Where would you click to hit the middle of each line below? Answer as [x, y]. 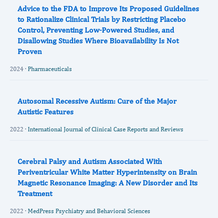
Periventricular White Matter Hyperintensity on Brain [107, 172]
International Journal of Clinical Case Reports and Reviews [106, 129]
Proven [30, 51]
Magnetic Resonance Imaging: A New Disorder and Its [108, 183]
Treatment [35, 193]
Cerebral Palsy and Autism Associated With [90, 161]
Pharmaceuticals [50, 69]
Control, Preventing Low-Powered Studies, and [96, 30]
